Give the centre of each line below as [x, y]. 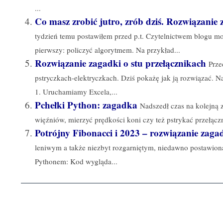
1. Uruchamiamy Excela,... [76, 91]
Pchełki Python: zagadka [86, 105]
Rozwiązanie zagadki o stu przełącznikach [120, 63]
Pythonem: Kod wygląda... [76, 161]
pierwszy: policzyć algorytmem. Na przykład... [108, 50]
